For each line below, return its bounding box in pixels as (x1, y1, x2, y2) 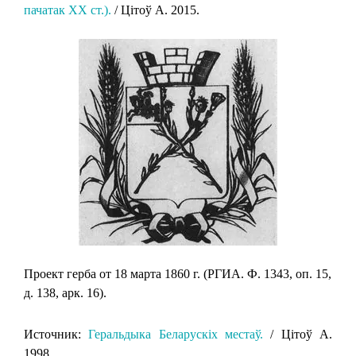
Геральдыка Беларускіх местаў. (88, 327, 264, 341)
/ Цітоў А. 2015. (111, 2, 199, 17)
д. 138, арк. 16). (24, 285, 106, 300)
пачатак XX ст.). (24, 2, 111, 17)
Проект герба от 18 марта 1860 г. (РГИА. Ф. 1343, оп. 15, (24, 266, 331, 281)
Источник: (24, 327, 89, 341)
